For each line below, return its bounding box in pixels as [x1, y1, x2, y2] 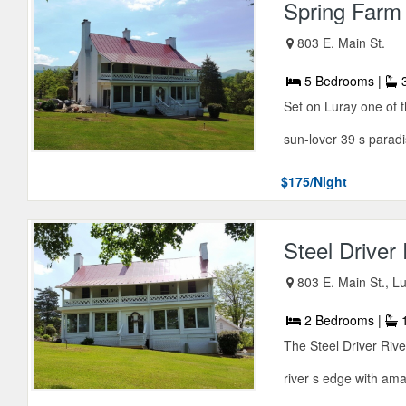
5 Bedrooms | [301, 72, 386, 91]
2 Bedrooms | [301, 311, 386, 330]
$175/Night [281, 172, 348, 191]
